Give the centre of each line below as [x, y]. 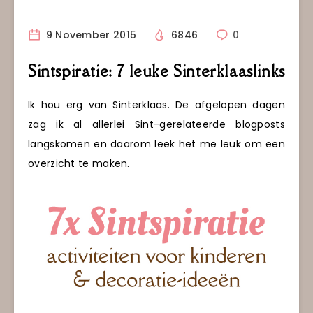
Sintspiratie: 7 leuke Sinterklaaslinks [156, 71]
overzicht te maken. [79, 164]
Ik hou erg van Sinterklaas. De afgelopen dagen [156, 105]
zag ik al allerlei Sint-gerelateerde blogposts [156, 125]
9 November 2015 [90, 35]
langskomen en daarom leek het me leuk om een [156, 144]
